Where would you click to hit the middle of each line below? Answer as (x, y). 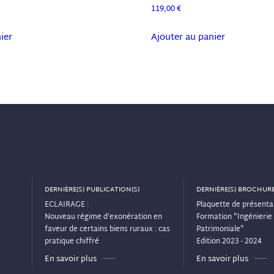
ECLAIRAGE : (67, 205)
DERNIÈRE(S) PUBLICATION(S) (92, 190)
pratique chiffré (72, 242)
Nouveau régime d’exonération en (103, 217)
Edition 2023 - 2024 (229, 242)
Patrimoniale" (220, 230)
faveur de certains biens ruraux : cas (107, 230)
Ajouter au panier (188, 38)
